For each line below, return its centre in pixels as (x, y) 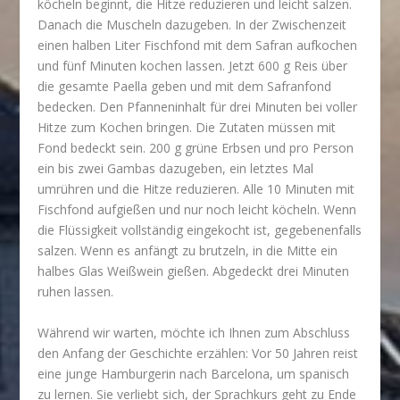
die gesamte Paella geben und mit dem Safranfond (185, 87)
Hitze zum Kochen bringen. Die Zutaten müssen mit (187, 128)
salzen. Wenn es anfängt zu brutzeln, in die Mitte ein (188, 251)
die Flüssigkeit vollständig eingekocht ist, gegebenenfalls (200, 230)
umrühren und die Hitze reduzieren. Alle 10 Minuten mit (196, 189)
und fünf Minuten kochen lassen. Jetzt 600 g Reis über (193, 66)
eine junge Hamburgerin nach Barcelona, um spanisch (194, 373)
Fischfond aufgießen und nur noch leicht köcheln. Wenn (197, 210)
